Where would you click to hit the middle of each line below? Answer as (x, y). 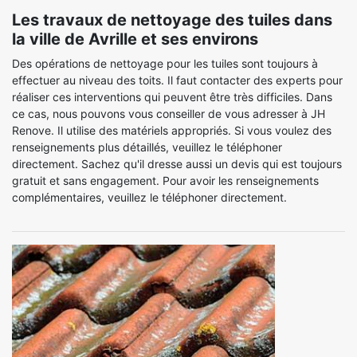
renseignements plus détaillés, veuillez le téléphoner (147, 147)
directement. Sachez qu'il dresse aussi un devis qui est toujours (177, 164)
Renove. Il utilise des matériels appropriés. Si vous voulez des (172, 130)
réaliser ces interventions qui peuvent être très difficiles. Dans (172, 97)
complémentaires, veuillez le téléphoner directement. (149, 197)
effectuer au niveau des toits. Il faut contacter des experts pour (177, 80)
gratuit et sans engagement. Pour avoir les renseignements (165, 180)
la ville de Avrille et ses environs (135, 39)
